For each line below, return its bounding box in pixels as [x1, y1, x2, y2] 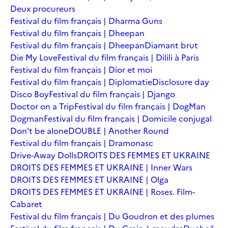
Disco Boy [10, 88, 49, 100]
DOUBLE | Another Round [68, 124, 169, 137]
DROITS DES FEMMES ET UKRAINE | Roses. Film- [10, 185, 195, 198]
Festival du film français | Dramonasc [10, 136, 153, 149]
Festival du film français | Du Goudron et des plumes [10, 210, 214, 222]
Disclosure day [152, 75, 209, 88]
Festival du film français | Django [49, 88, 175, 100]
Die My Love [10, 51, 58, 64]
